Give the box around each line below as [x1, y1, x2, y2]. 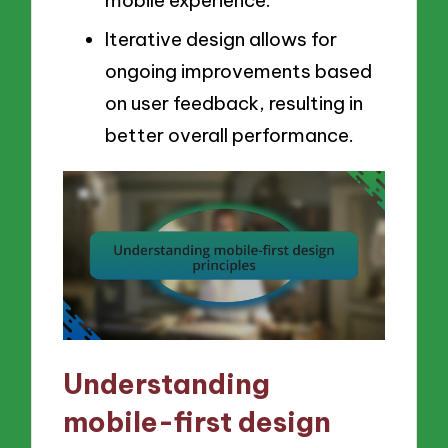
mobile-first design [63, 403, 332, 439]
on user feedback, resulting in [105, 90, 363, 115]
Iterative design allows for [105, 26, 337, 51]
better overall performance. [105, 122, 354, 147]
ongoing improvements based [105, 58, 372, 83]
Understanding [63, 365, 271, 401]
